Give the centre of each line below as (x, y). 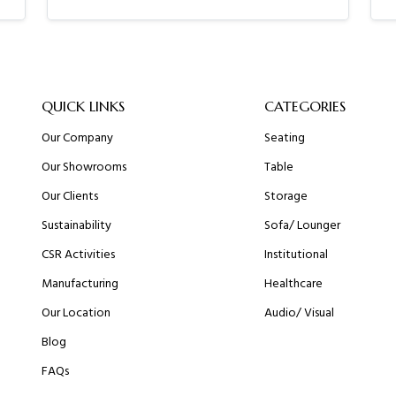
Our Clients (70, 196)
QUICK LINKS (84, 107)
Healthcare (293, 284)
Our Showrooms (84, 167)
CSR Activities (79, 255)
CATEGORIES (305, 107)
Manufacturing (80, 284)
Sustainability (77, 225)
